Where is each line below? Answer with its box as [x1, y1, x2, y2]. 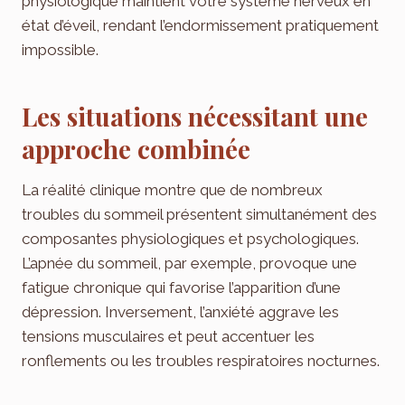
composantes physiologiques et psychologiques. [22, 230, 359, 249]
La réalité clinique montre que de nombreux [22, 181, 323, 200]
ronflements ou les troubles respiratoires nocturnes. [22, 352, 380, 371]
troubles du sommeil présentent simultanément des [22, 205, 377, 224]
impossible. [22, 41, 99, 60]
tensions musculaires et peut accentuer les [22, 327, 315, 346]
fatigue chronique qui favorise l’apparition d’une [22, 278, 341, 297]
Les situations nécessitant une [22, 99, 368, 134]
